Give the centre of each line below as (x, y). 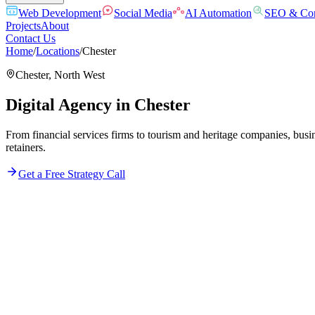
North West (79, 75)
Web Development (60, 13)
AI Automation (218, 13)
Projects (23, 26)
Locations (58, 51)
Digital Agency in (70, 104)
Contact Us (31, 38)
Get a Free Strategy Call (72, 174)
